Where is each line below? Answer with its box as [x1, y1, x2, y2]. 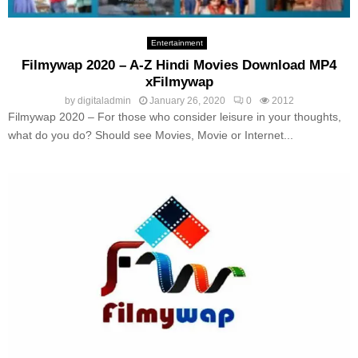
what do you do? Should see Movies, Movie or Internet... [8, 128, 293, 141]
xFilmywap [145, 74, 213, 89]
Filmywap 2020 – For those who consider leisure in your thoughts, [8, 109, 341, 123]
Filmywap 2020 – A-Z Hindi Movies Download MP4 [22, 57, 336, 73]
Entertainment [151, 38, 203, 47]
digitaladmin [77, 94, 131, 106]
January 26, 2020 [149, 94, 225, 106]
